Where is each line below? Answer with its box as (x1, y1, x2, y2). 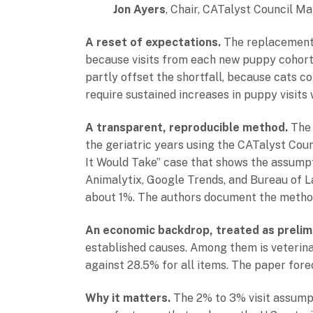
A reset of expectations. (85, 36, 221, 49)
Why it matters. (85, 291, 170, 305)
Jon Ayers (113, 3, 166, 16)
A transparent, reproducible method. (85, 121, 288, 134)
